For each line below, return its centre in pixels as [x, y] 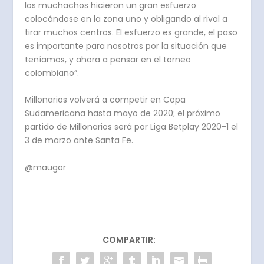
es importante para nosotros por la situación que [126, 46]
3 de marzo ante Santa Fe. [79, 141]
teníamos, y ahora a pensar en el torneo [108, 60]
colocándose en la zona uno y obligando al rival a [126, 19]
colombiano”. [52, 73]
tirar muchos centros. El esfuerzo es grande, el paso [131, 33]
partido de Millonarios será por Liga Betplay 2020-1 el [132, 127]
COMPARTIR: [129, 240]
